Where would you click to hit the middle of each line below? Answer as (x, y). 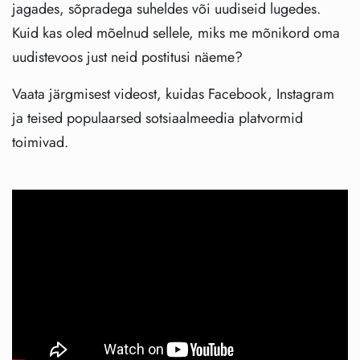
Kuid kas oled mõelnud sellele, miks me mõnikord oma (176, 33)
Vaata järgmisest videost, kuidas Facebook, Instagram (173, 94)
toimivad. (40, 142)
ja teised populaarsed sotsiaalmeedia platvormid (157, 118)
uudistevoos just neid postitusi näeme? (127, 57)
